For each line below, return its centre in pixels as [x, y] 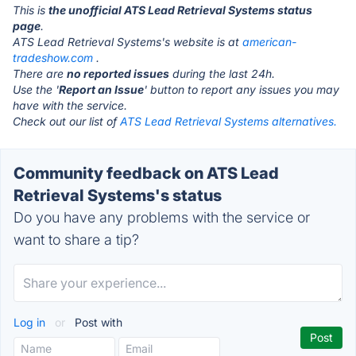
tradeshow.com [53, 58]
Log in [31, 322]
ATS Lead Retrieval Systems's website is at [128, 42]
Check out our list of [66, 121]
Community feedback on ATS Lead [146, 173]
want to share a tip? [76, 240]
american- [269, 42]
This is [31, 10]
